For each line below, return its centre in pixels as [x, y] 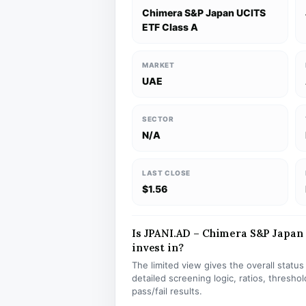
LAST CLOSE [166, 173]
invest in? [158, 248]
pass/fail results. [167, 291]
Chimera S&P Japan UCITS [204, 13]
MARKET [158, 65]
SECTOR [158, 119]
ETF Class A [170, 27]
